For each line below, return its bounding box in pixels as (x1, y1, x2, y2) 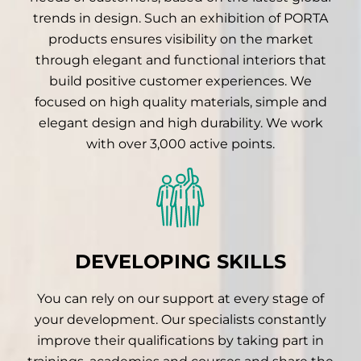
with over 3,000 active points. (86, 136, 275, 152)
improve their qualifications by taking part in (37, 332, 324, 348)
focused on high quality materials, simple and (34, 94, 327, 110)
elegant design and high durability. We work (38, 115, 323, 131)
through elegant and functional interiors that (35, 52, 326, 68)
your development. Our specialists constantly (35, 311, 326, 327)
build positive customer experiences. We (49, 73, 312, 89)
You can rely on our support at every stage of (37, 290, 324, 306)
